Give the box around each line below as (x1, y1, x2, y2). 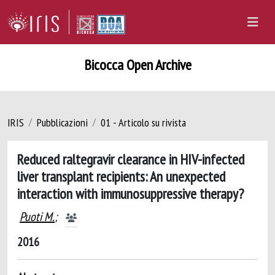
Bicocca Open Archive (83, 55, 192, 74)
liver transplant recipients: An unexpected (17, 167, 225, 185)
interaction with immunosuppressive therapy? (17, 184, 244, 203)
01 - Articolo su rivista (101, 115, 186, 130)
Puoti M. (20, 209, 55, 225)
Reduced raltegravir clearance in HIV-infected (17, 150, 244, 168)
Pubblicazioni (37, 115, 88, 130)
